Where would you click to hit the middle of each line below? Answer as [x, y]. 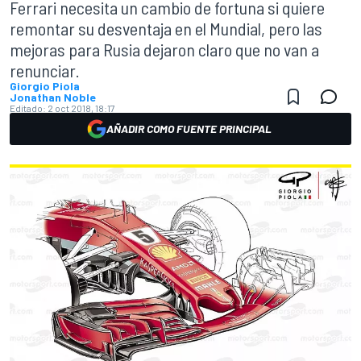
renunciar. [45, 70]
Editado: [28, 108]
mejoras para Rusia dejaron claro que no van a [164, 49]
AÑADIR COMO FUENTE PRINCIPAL [189, 129]
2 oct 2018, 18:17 [81, 108]
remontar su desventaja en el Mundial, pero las [166, 28]
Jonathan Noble [53, 97]
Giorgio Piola [45, 86]
